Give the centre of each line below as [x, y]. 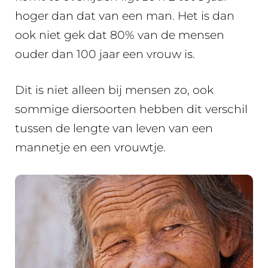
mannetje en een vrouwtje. [90, 148]
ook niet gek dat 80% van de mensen [120, 35]
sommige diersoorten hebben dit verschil [131, 109]
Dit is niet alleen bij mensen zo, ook [114, 90]
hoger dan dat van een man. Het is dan [125, 16]
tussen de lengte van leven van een [114, 129]
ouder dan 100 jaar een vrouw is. [105, 54]
